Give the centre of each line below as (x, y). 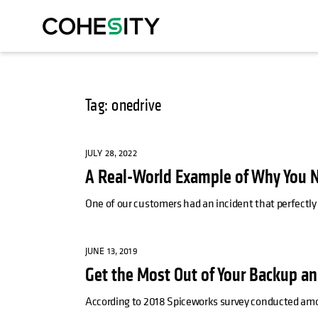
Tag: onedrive (124, 106)
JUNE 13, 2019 (111, 251)
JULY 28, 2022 (111, 153)
